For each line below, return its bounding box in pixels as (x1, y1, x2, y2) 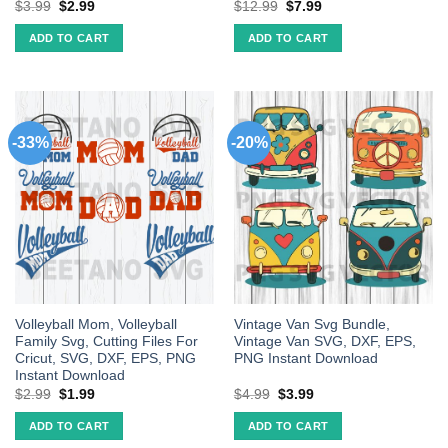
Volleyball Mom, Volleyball (14, 317, 177, 333)
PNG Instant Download (233, 351, 378, 367)
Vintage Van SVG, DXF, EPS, (233, 334, 416, 350)
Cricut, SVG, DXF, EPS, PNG (14, 351, 196, 367)
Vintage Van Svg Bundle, (233, 317, 390, 333)
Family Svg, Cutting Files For (14, 334, 198, 350)
